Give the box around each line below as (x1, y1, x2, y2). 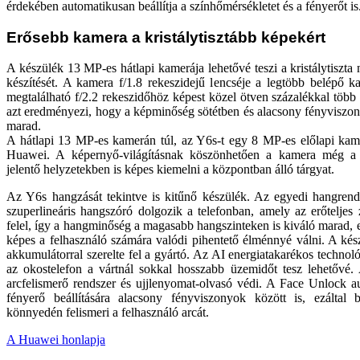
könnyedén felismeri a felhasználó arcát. (6, 305, 209, 320)
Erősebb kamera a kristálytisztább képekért (6, 28, 325, 46)
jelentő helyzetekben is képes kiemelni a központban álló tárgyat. (6, 162, 334, 177)
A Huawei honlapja (6, 333, 105, 347)
